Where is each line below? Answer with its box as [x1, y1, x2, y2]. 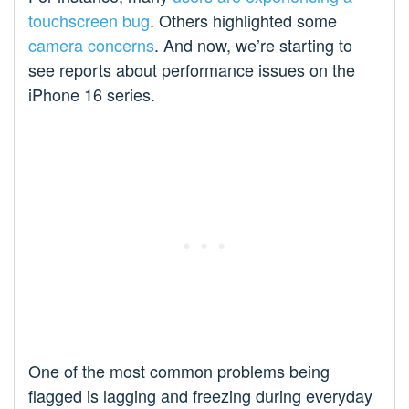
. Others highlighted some [150, 8, 337, 33]
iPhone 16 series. [28, 82, 155, 107]
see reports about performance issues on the [28, 58, 355, 82]
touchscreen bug [28, 8, 150, 33]
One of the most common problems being [28, 359, 330, 383]
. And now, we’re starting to [154, 33, 352, 58]
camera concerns [28, 33, 154, 58]
